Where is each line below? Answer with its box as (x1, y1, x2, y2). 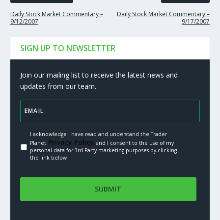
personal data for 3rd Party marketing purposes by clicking (29, 147, 177, 154)
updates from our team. (20, 82, 96, 91)
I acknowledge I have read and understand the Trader (29, 131, 167, 138)
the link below (29, 154, 67, 162)
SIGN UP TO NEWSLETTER (20, 43, 115, 54)
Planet (29, 139, 46, 147)
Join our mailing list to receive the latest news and (20, 70, 178, 80)
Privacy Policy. (46, 137, 96, 147)
